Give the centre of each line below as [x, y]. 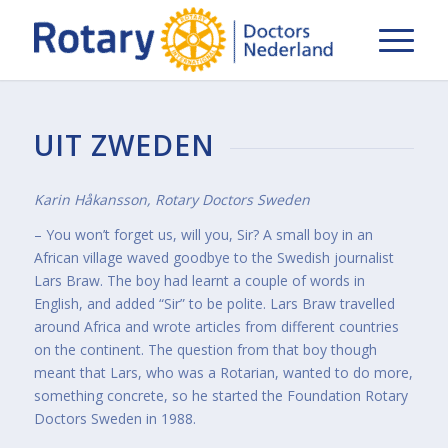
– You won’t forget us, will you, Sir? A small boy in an [203, 235]
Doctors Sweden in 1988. [114, 419]
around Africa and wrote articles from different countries [216, 327]
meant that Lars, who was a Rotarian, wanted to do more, [223, 373]
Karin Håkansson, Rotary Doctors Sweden [171, 200]
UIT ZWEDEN [124, 145]
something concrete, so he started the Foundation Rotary [220, 396]
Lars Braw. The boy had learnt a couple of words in [199, 281]
